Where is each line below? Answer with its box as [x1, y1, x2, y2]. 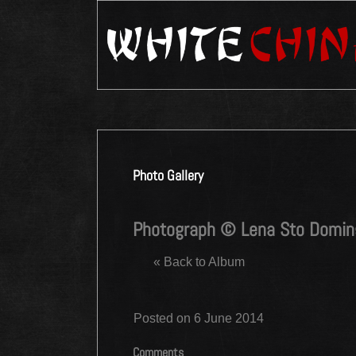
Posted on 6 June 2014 [133, 311, 264, 326]
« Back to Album [153, 255, 245, 269]
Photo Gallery [133, 166, 203, 185]
